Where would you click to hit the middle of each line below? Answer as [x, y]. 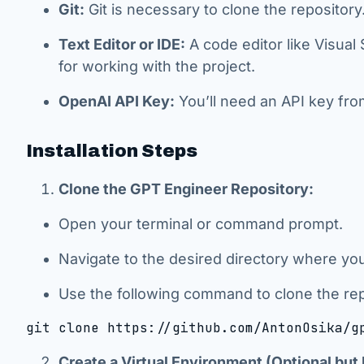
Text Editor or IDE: [122, 44]
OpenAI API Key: [117, 101]
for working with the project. [157, 66]
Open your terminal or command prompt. [201, 224]
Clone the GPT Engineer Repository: [186, 189]
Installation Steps [112, 151]
